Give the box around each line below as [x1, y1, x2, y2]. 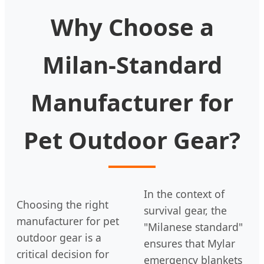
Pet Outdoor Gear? [24, 124, 240, 157]
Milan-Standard [42, 48, 222, 81]
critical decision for [16, 247, 109, 262]
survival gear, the [144, 203, 227, 218]
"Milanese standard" [144, 220, 243, 235]
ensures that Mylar [144, 236, 235, 251]
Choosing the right [16, 197, 108, 212]
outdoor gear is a [16, 230, 101, 245]
